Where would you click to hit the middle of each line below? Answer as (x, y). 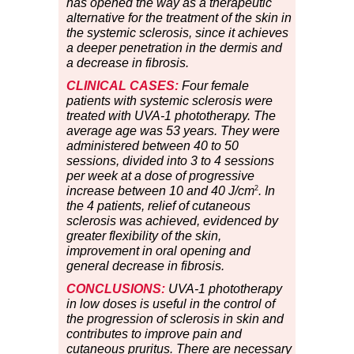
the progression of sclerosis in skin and (175, 319)
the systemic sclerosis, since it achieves (177, 33)
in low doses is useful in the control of (171, 304)
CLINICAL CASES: (122, 86)
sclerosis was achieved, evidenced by (172, 221)
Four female (214, 86)
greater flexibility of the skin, (144, 236)
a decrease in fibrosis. (128, 63)
